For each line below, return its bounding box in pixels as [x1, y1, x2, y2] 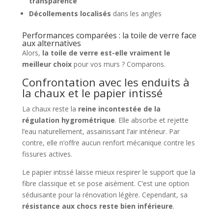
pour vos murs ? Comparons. [71, 59, 165, 69]
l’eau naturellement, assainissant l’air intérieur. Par [22, 127, 180, 137]
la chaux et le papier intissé [22, 85, 163, 101]
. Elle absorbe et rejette [114, 115, 189, 125]
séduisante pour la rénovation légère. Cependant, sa [22, 190, 188, 200]
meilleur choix [22, 59, 72, 69]
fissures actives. [22, 149, 72, 159]
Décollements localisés [28, 9, 111, 19]
